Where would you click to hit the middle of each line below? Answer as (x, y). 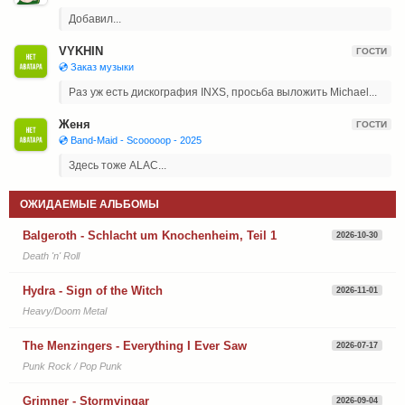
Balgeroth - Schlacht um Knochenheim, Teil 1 (150, 235)
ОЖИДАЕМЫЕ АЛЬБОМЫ (89, 204)
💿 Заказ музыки (96, 66)
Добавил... (95, 19)
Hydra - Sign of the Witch (93, 290)
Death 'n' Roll (51, 255)
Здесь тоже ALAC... (118, 165)
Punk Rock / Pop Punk (72, 366)
